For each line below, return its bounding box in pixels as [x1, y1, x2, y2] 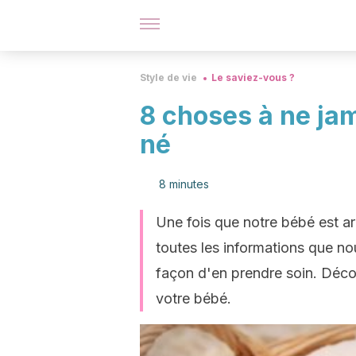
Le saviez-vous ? [211, 72, 295, 83]
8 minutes [159, 177, 209, 191]
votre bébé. [156, 290, 231, 307]
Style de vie [140, 72, 197, 83]
